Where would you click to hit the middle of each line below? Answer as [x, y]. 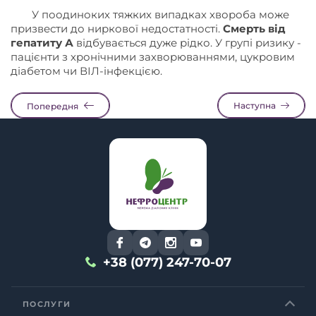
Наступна [254, 106]
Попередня [53, 107]
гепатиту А [42, 43]
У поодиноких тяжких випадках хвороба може [160, 15]
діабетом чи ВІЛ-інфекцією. [86, 71]
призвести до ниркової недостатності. [117, 29]
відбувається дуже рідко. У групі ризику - [187, 43]
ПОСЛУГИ [47, 304]
